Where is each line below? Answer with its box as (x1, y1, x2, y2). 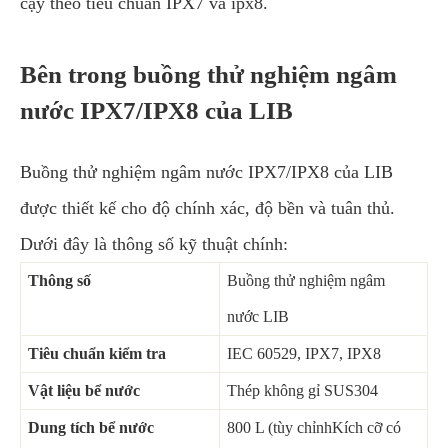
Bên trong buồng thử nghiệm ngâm (20, 60, 397, 88)
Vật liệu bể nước (28, 381, 140, 399)
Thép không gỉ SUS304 (227, 381, 378, 399)
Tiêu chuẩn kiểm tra (28, 344, 166, 362)
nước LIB (227, 307, 289, 325)
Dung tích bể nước (28, 418, 154, 436)
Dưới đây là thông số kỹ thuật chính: (20, 233, 288, 254)
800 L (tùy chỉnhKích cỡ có (227, 418, 401, 436)
